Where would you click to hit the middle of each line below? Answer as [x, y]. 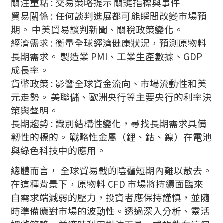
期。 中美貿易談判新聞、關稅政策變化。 [97, 29]
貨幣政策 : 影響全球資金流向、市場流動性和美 [109, 83]
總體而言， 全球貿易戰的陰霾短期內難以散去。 [111, 170]
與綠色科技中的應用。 [58, 150]
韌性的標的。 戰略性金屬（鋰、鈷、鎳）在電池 [111, 136]
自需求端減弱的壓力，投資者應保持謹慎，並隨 [111, 197]
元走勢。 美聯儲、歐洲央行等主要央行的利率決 [111, 96]
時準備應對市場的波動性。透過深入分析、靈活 [111, 211]
